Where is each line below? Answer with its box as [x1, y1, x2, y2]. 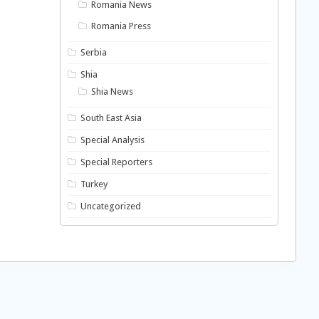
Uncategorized [80, 201, 142, 212]
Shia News [91, 86, 134, 98]
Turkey [80, 179, 108, 190]
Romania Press [91, 21, 152, 32]
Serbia [80, 47, 108, 58]
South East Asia [80, 113, 142, 124]
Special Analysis [80, 135, 145, 146]
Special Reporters [80, 157, 153, 168]
